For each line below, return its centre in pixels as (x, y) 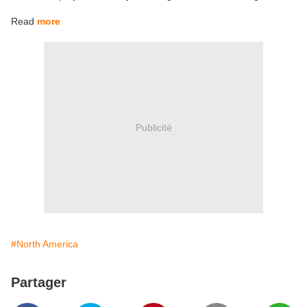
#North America (45, 244)
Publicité (153, 127)
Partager (39, 283)
